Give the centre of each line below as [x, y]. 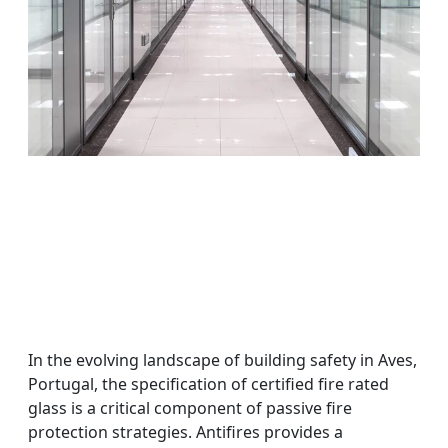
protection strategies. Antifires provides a [185, 432]
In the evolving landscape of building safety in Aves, [222, 360]
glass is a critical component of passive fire [190, 408]
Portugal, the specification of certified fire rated [208, 384]
